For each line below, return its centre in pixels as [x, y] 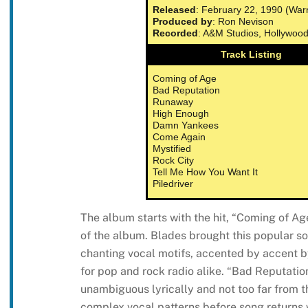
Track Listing [252, 54]
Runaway [173, 101]
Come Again [179, 136]
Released [175, 9]
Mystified [172, 148]
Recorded [176, 33]
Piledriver [173, 183]
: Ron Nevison [243, 21]
